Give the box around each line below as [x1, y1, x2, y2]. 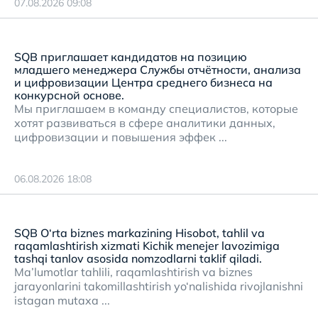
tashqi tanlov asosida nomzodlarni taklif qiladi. [14, 251, 262, 265]
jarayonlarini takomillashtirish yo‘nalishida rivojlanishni [14, 279, 303, 293]
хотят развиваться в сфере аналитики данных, [14, 116, 275, 130]
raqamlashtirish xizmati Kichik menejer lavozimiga [14, 238, 280, 253]
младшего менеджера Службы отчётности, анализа [14, 62, 301, 77]
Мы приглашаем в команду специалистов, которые [14, 102, 298, 116]
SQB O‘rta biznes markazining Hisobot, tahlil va [14, 226, 265, 240]
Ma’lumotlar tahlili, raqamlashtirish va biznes [14, 265, 253, 279]
